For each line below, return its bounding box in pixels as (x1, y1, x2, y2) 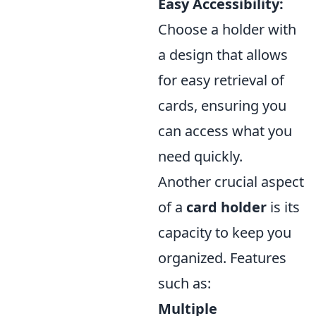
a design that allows (158, 44, 288, 64)
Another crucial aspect (158, 171, 304, 191)
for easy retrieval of (158, 70, 284, 90)
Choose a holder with (158, 19, 296, 39)
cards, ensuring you (158, 95, 286, 115)
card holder (186, 197, 267, 217)
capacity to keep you (158, 222, 291, 242)
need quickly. (158, 146, 243, 166)
